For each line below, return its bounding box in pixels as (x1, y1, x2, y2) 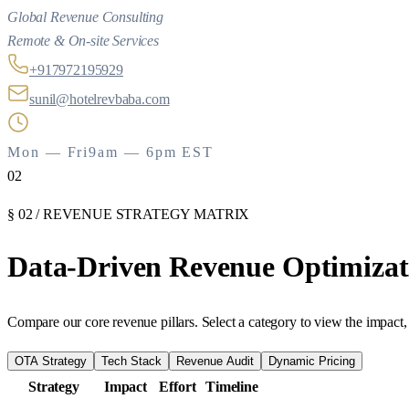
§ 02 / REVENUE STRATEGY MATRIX (7, 206, 250, 223)
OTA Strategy (15, 353, 87, 368)
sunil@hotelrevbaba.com (29, 91, 170, 108)
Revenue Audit (176, 353, 254, 368)
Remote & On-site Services (7, 33, 159, 49)
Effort (159, 378, 196, 394)
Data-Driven (7, 250, 163, 284)
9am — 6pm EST (89, 144, 215, 161)
